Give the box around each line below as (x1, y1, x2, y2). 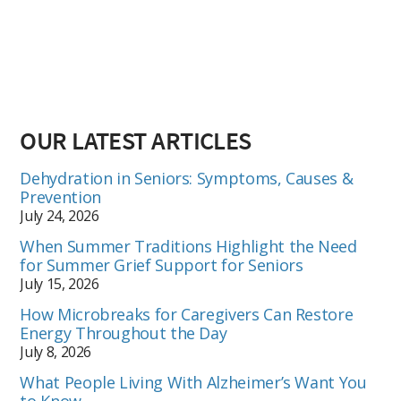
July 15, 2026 (20, 274, 99, 294)
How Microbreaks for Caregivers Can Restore (20, 303, 354, 326)
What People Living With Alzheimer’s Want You (20, 371, 367, 394)
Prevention (20, 186, 101, 209)
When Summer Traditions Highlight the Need (20, 235, 357, 258)
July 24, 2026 (20, 206, 99, 226)
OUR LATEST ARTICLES (20, 124, 252, 158)
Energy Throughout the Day (20, 322, 227, 345)
